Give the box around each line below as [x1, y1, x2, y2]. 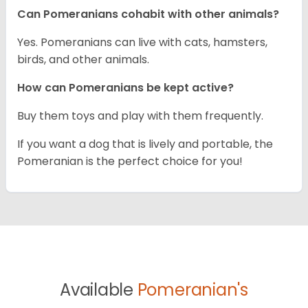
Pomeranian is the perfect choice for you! [17, 153, 243, 170]
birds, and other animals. [17, 52, 149, 68]
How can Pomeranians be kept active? [17, 80, 234, 96]
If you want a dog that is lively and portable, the [17, 136, 273, 153]
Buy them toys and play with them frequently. [17, 108, 263, 124]
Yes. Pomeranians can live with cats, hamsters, [17, 34, 267, 51]
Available [60, 278, 137, 302]
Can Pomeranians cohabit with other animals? [17, 6, 279, 23]
